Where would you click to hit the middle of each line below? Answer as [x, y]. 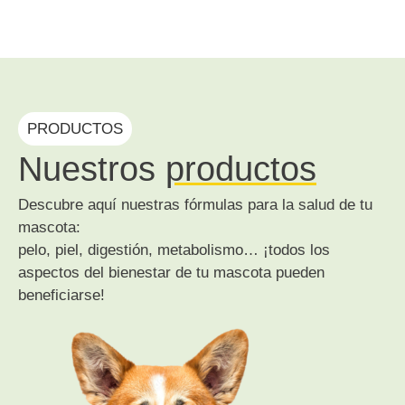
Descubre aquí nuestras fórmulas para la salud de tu [195, 205]
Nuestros [92, 169]
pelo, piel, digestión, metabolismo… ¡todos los [174, 250]
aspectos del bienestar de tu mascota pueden [171, 273]
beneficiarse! [61, 295]
